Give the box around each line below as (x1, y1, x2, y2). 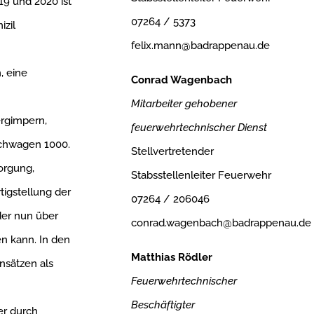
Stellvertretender (130, 145, 214, 158)
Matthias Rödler (130, 251, 212, 264)
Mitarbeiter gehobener (130, 97, 237, 111)
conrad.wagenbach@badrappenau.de (130, 217, 311, 230)
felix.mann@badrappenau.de (130, 39, 270, 53)
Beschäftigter (130, 299, 195, 312)
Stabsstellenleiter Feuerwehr (130, 169, 271, 182)
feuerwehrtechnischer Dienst (130, 121, 267, 135)
